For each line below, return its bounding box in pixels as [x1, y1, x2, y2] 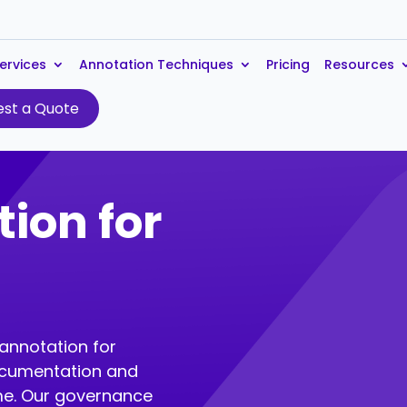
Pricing [266, 55, 311, 74]
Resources [324, 55, 395, 74]
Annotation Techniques [79, 55, 234, 74]
